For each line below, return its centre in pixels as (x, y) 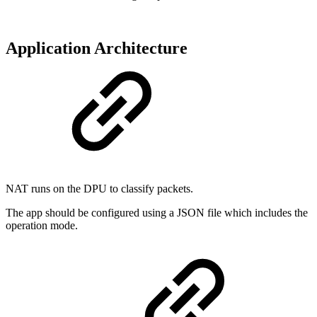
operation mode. (42, 226)
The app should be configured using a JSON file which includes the (157, 213)
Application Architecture (97, 48)
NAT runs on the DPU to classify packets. (99, 189)
